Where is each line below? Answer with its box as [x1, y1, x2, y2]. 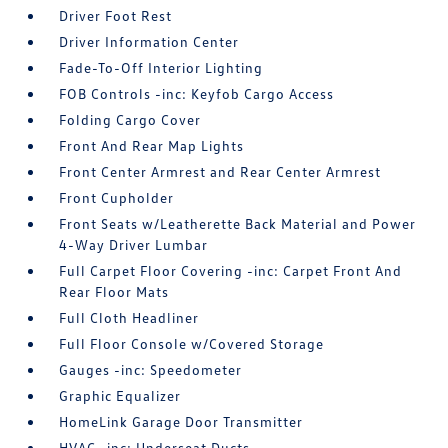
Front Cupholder [59, 189, 175, 207]
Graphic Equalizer [59, 387, 182, 405]
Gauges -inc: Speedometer [59, 361, 243, 379]
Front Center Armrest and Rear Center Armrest [59, 163, 382, 181]
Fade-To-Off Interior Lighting [59, 59, 264, 77]
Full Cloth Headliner [59, 309, 200, 327]
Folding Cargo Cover [59, 111, 202, 129]
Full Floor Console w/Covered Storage [59, 335, 325, 353]
